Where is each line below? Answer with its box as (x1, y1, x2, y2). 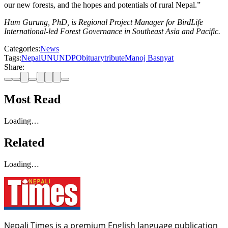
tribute (104, 53, 125, 63)
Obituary (76, 53, 104, 63)
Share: (4, 63, 24, 72)
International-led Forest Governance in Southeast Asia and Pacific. (4, 27, 220, 36)
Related (4, 135, 44, 149)
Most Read (4, 93, 61, 106)
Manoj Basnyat (125, 53, 174, 63)
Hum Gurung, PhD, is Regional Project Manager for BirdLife (4, 18, 203, 27)
